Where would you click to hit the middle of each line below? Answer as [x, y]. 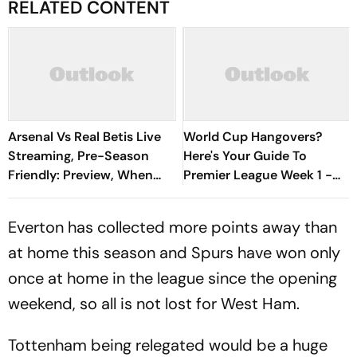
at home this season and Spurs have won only [174, 253]
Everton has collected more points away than [173, 227]
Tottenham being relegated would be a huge [168, 345]
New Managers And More [259, 213]
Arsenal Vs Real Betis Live [84, 137]
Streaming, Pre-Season [78, 156]
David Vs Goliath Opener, [259, 194]
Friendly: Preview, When [80, 175]
